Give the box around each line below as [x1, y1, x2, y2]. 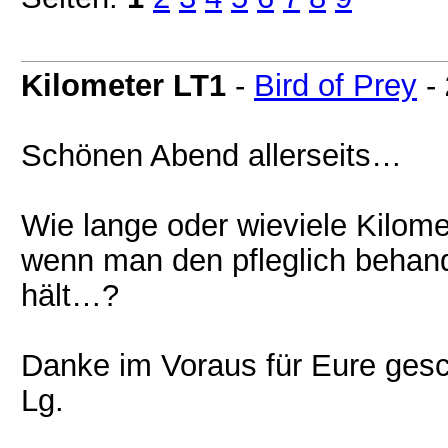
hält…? [21, 278, 119, 312]
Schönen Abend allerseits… [21, 138, 402, 172]
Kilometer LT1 [21, 68, 226, 102]
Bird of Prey [254, 68, 417, 102]
